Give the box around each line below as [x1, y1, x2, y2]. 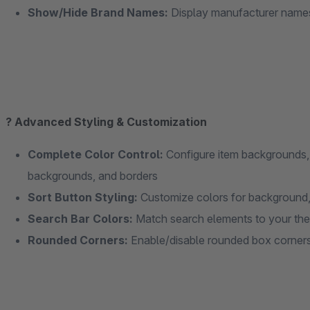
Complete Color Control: [28, 147, 163, 161]
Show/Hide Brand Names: [28, 6, 168, 19]
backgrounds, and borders [28, 169, 158, 183]
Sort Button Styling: [28, 190, 138, 204]
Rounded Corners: [28, 233, 128, 247]
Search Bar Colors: [28, 212, 133, 226]
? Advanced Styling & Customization [6, 115, 207, 129]
